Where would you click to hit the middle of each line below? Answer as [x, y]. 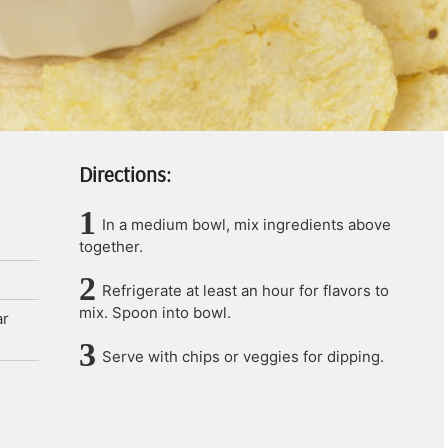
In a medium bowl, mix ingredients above [246, 224]
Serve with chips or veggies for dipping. [243, 356]
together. [111, 246]
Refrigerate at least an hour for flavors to [245, 290]
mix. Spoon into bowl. [155, 312]
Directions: [125, 174]
